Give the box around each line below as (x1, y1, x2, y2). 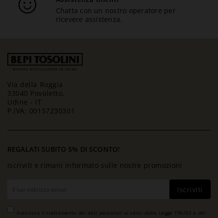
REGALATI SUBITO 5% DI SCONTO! (7, 145, 120, 154)
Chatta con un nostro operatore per (55, 5, 176, 15)
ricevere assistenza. (55, 14, 123, 24)
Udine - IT (7, 97, 42, 107)
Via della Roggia (7, 80, 63, 90)
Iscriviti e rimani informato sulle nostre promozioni (7, 161, 182, 170)
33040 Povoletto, (7, 89, 65, 98)
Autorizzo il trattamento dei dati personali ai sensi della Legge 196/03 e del (17, 209, 206, 217)
